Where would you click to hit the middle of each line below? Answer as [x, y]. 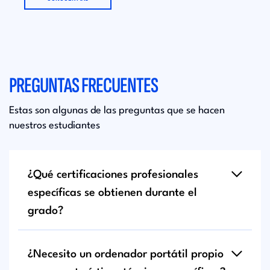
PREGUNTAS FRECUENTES [83, 86]
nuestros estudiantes [55, 125]
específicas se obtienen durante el [112, 193]
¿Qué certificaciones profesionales [113, 174]
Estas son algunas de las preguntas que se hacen [117, 110]
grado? [46, 211]
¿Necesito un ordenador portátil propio [126, 254]
